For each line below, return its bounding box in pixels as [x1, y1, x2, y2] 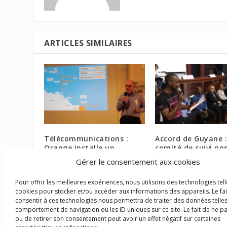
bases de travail [155, 152, 215, 162]
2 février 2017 [44, 165, 84, 174]
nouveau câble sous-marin [44, 152, 144, 162]
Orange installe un [44, 142, 115, 153]
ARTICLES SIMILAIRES [44, 37, 132, 49]
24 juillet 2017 [155, 165, 195, 174]
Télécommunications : [44, 133, 129, 143]
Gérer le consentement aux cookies [76, 157, 201, 167]
